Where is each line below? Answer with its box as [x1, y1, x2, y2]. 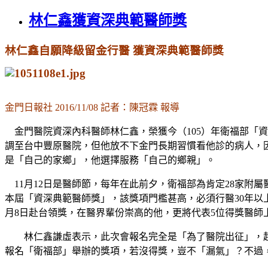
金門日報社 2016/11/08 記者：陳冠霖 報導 [5, 102, 179, 112]
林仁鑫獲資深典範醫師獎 [29, 12, 187, 28]
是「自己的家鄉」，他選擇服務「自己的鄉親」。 [5, 154, 215, 165]
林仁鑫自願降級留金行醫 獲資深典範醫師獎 [5, 44, 224, 57]
